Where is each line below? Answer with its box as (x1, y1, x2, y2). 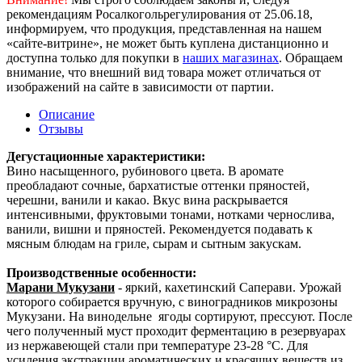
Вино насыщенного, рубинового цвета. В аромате (6, 163, 284, 178)
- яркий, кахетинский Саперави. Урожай (115, 280, 342, 294)
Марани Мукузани (6, 280, 115, 294)
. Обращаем (279, 50, 343, 65)
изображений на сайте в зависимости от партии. (6, 79, 274, 94)
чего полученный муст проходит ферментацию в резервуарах (6, 323, 346, 338)
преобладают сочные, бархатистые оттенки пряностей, (6, 178, 309, 192)
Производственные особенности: (6, 265, 196, 280)
